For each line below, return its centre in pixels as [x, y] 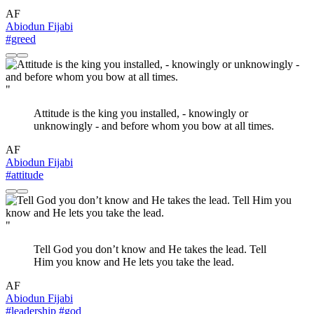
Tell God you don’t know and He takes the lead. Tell [150, 249]
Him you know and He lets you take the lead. [134, 261]
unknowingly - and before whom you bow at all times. [154, 125]
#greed [21, 39]
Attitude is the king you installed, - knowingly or [141, 113]
